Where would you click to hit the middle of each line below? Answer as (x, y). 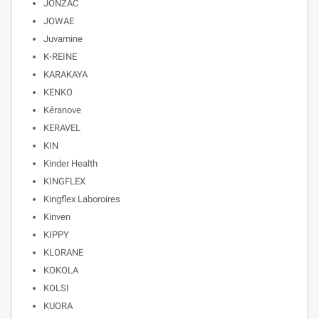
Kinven (57, 217)
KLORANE (63, 252)
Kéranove (62, 110)
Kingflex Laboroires (82, 199)
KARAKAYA (66, 74)
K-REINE (60, 57)
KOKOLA (61, 270)
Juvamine (63, 39)
